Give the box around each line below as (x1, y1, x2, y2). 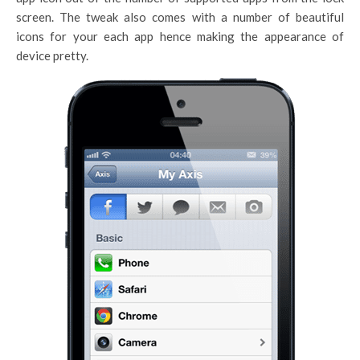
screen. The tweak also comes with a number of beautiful (16, 9, 344, 24)
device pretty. (16, 47, 88, 63)
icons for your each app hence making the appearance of (16, 28, 344, 43)
